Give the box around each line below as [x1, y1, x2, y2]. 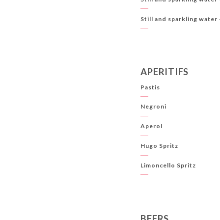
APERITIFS [140, 66, 189, 78]
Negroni [140, 103, 167, 110]
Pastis [140, 83, 161, 91]
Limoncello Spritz [140, 161, 196, 169]
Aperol [140, 122, 163, 130]
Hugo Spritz [140, 142, 179, 150]
